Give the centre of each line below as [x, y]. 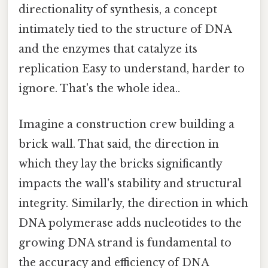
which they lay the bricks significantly [120, 164]
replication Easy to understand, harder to [132, 69]
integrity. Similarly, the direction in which [133, 203]
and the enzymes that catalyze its [108, 49]
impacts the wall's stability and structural [130, 183]
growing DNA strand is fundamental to [125, 243]
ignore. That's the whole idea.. [99, 89]
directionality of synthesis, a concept [118, 10]
